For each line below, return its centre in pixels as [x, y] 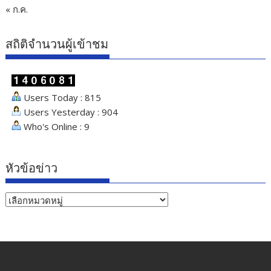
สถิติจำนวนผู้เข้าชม [57, 44]
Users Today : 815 [61, 98]
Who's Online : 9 [56, 127]
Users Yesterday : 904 [70, 112]
